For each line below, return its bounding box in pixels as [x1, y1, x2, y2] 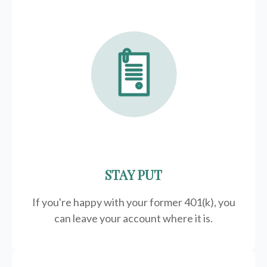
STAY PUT [105, 165, 162, 184]
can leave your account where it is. [54, 212, 213, 225]
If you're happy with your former [32, 195, 184, 209]
